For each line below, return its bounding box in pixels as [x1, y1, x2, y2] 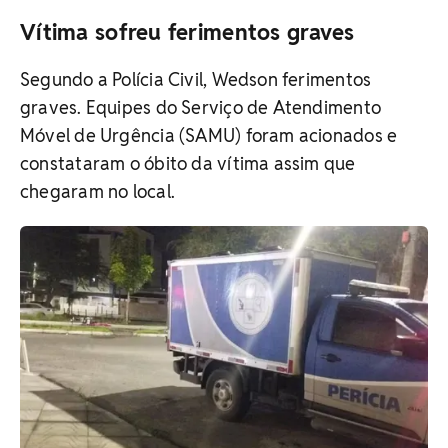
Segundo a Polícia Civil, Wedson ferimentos [20, 67, 372, 91]
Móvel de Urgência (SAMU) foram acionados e [20, 123, 398, 147]
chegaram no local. [20, 179, 175, 203]
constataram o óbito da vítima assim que [20, 151, 356, 175]
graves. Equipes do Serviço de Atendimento [20, 95, 382, 119]
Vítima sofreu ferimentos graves [20, 17, 355, 46]
